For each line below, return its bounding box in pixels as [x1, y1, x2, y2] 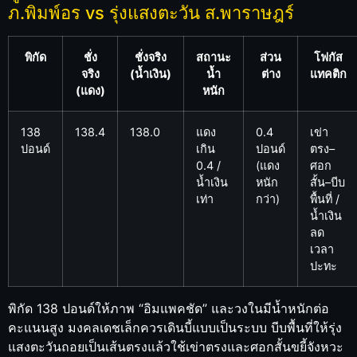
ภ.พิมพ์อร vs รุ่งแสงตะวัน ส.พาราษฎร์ [8, 2, 294, 23]
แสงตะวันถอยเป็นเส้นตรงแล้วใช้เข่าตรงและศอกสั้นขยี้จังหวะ [8, 338, 343, 355]
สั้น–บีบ [310, 175, 345, 189]
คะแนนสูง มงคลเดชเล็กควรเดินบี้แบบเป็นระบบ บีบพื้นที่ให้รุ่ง [8, 319, 342, 335]
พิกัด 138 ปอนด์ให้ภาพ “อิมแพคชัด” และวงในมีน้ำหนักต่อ [8, 300, 329, 316]
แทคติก [310, 66, 347, 80]
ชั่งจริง [135, 49, 167, 64]
